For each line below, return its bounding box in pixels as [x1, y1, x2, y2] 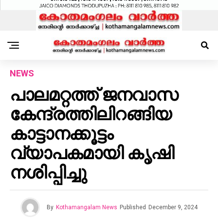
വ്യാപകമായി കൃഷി [10, 143, 174, 164]
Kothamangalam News [56, 204, 117, 211]
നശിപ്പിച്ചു [10, 163, 87, 183]
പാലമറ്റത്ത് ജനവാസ [10, 85, 178, 106]
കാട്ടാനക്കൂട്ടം [10, 124, 113, 145]
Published [120, 204, 146, 211]
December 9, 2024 [148, 204, 198, 211]
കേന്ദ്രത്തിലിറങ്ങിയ [10, 104, 172, 125]
